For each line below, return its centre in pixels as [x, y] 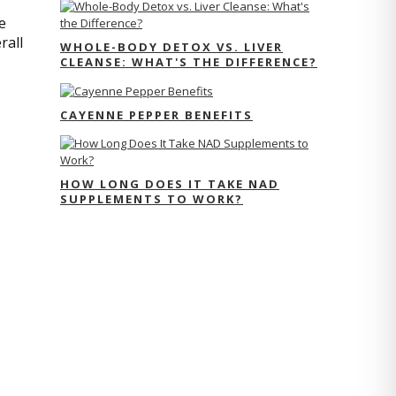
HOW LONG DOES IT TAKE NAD [170, 183]
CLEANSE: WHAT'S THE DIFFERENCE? [189, 61]
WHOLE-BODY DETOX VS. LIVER [171, 46]
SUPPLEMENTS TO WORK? [152, 198]
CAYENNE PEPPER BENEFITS [156, 114]
